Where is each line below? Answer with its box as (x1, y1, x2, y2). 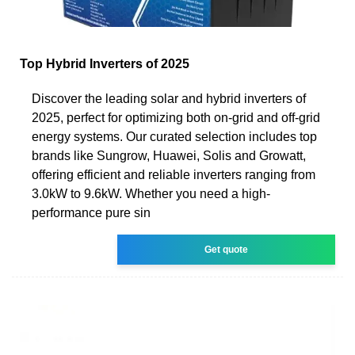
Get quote (204, 243, 249, 255)
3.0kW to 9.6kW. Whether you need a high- (32, 186, 270, 200)
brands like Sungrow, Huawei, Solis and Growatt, (32, 148, 306, 162)
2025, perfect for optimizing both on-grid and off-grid (32, 110, 320, 124)
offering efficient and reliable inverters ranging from (32, 167, 315, 181)
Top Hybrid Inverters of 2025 (20, 56, 189, 71)
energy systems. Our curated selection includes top (32, 129, 317, 143)
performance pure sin (32, 205, 151, 219)
